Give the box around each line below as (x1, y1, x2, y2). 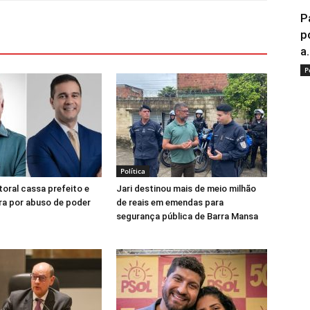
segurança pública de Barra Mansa (116, 211, 258, 221)
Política (120, 166, 145, 176)
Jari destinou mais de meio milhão (116, 183, 256, 194)
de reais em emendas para (116, 197, 224, 208)
